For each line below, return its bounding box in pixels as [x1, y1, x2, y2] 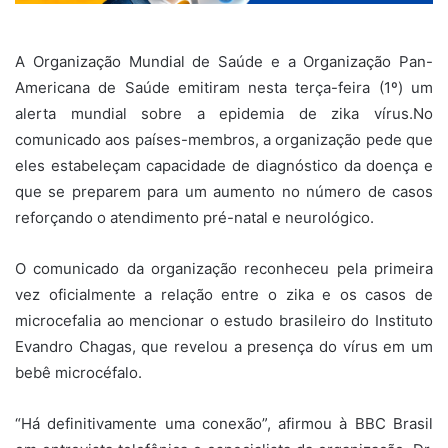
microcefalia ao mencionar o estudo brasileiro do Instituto [15, 310, 433, 330]
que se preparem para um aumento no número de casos [15, 181, 433, 201]
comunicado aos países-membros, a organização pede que [15, 129, 433, 149]
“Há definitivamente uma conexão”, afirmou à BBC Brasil [15, 413, 433, 433]
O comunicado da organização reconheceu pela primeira [15, 258, 433, 278]
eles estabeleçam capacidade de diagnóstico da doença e [15, 155, 433, 175]
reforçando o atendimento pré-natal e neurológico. [15, 207, 374, 227]
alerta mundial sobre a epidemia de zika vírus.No [15, 103, 433, 123]
